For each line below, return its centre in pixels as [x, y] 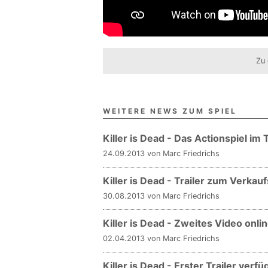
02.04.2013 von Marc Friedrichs [161, 238]
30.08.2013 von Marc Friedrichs [161, 196]
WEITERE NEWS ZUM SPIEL [170, 111]
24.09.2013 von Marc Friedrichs [161, 153]
